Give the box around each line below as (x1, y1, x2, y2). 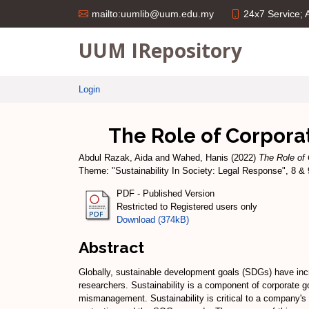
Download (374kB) (117, 214, 189, 225)
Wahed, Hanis (172, 152, 228, 163)
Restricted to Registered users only (117, 201, 257, 212)
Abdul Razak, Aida (79, 152, 152, 163)
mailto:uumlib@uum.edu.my (92, 8, 214, 19)
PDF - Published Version (117, 188, 215, 199)
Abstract (79, 237, 144, 257)
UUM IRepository (79, 37, 242, 63)
